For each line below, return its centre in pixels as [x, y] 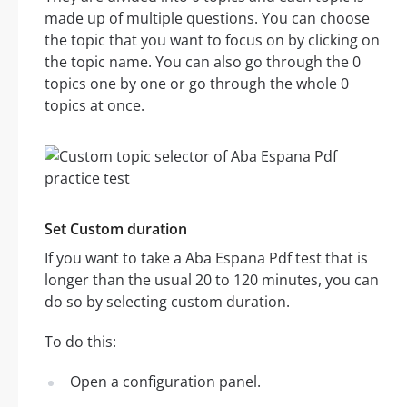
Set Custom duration [116, 229]
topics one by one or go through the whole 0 [197, 84]
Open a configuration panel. [165, 382]
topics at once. [94, 106]
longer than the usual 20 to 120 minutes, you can [212, 280]
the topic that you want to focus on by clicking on [212, 40]
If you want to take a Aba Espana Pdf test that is [206, 258]
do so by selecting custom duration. [167, 302]
